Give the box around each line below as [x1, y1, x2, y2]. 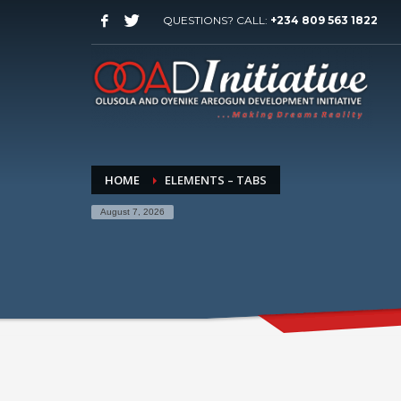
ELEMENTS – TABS [165, 172, 267, 188]
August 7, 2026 [100, 207, 165, 217]
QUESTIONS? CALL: [163, 13, 270, 27]
